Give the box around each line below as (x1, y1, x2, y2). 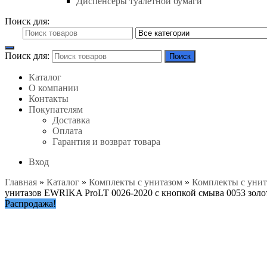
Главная (5, 177, 37, 187)
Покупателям (29, 104, 83, 114)
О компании (29, 83, 79, 93)
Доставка (52, 115, 90, 125)
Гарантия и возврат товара (52, 136, 160, 147)
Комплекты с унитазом (89, 177, 182, 187)
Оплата (52, 126, 82, 136)
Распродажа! (5, 198, 56, 209)
